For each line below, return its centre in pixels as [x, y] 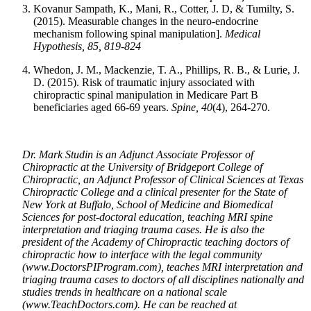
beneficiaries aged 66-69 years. [102, 108]
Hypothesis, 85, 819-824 [87, 47]
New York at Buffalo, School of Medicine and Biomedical [148, 205]
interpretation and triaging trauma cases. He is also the [143, 230]
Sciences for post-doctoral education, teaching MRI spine [148, 217]
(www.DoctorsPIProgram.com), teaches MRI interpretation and [162, 267]
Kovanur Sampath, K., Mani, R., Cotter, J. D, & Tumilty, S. [164, 9]
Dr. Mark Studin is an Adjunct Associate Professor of [138, 155]
